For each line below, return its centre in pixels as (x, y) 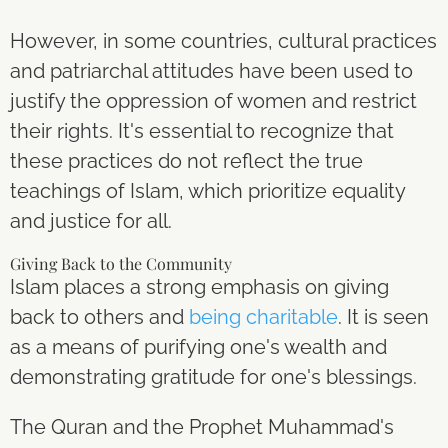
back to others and (97, 317)
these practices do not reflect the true (186, 161)
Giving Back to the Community (121, 263)
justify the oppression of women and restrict (213, 101)
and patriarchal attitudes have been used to (211, 71)
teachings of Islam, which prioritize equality (207, 191)
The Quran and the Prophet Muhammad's (202, 427)
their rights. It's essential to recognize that (202, 131)
